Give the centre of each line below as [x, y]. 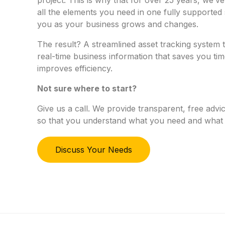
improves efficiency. [75, 68]
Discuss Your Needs [93, 149]
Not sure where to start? [88, 88]
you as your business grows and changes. [119, 24]
